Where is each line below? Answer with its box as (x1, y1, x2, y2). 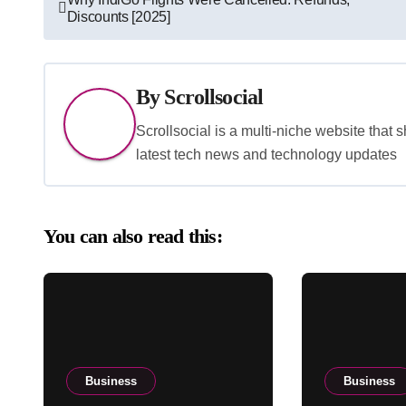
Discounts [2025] (66, 8, 170, 24)
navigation (43, 18, 164, 52)
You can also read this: (43, 224, 222, 247)
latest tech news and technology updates (136, 146, 397, 162)
